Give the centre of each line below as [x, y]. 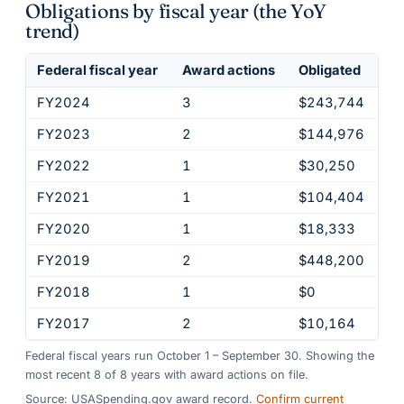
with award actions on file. [236, 375]
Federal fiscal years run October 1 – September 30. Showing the [200, 356]
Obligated [330, 70]
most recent [60, 375]
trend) [52, 31]
